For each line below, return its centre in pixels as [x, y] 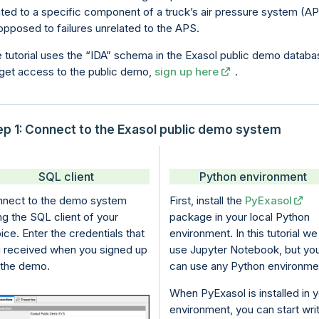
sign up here [187, 72]
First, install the [207, 200]
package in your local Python [239, 216]
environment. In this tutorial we [243, 233]
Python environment [253, 176]
